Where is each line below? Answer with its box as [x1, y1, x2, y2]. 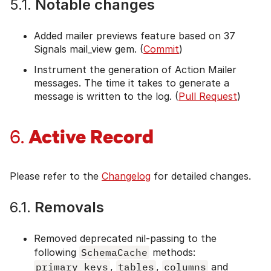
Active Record [24, 123, 154, 149]
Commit [143, 43, 179, 56]
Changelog [102, 169, 151, 182]
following [34, 246, 79, 258]
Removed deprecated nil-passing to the [34, 232, 217, 244]
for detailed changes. [151, 169, 251, 182]
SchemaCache [81, 246, 148, 258]
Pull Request [178, 90, 237, 103]
